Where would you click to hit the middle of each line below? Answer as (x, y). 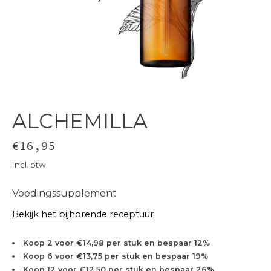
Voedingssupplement (64, 194)
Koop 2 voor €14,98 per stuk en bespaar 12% (116, 243)
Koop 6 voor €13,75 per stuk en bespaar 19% (115, 256)
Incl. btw (29, 165)
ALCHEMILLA (80, 121)
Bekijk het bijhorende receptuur (83, 214)
